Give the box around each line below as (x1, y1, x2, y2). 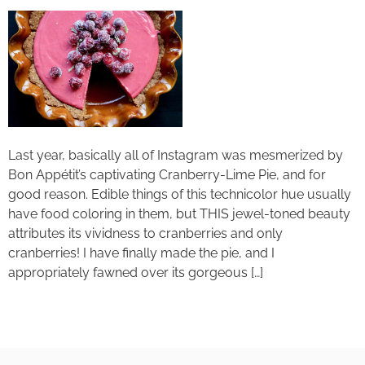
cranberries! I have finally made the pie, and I (8, 244, 275, 261)
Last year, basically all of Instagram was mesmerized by (8, 147, 343, 163)
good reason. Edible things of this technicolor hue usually (8, 186, 351, 202)
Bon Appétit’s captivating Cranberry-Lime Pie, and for (8, 166, 326, 182)
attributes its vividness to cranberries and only (8, 225, 283, 241)
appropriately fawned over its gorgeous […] (8, 264, 263, 280)
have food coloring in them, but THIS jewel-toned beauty (8, 205, 350, 222)
